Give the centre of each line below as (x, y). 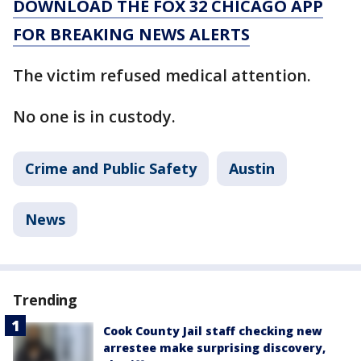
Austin (252, 168)
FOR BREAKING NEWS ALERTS (131, 34)
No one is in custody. (96, 116)
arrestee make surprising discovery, (214, 348)
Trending (46, 300)
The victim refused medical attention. (162, 75)
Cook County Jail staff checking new (213, 331)
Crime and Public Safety (111, 168)
